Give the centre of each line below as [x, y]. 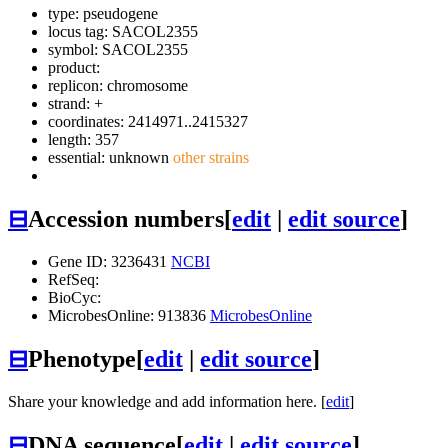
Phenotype [82, 358]
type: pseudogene [103, 14]
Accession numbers [126, 219]
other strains [209, 158]
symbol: [75, 50]
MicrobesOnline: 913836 [129, 315]
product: [74, 68]
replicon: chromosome [118, 86]
